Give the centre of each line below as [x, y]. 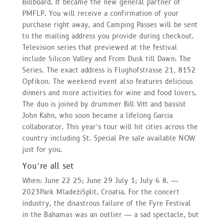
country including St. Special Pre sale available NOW [109, 138]
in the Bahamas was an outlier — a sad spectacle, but [110, 215]
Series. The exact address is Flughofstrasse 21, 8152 [109, 70]
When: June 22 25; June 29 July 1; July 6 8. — [100, 181]
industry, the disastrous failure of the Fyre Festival [106, 203]
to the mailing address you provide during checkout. [108, 36]
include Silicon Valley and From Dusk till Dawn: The [106, 59]
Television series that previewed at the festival [99, 47]
